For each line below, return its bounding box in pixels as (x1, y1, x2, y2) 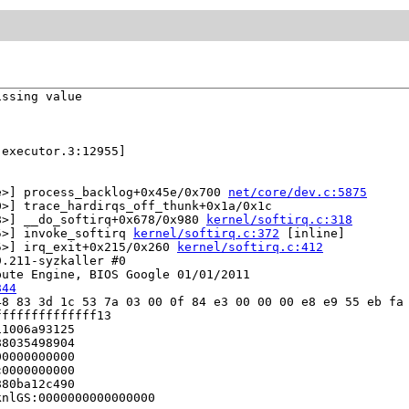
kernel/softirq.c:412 (177, 240, 323, 255)
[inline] (279, 226, 345, 241)
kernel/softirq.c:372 (133, 226, 279, 241)
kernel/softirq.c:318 (206, 213, 352, 227)
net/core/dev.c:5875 (228, 185, 367, 200)
